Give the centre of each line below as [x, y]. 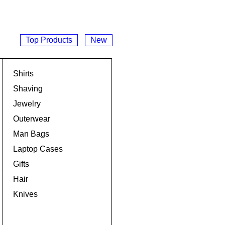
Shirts [23, 74]
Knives [25, 194]
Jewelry [27, 104]
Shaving [28, 89]
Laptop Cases [38, 149]
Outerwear [32, 119]
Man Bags [31, 134]
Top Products [49, 40]
